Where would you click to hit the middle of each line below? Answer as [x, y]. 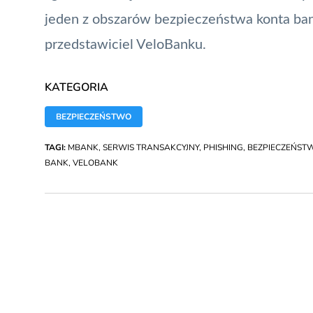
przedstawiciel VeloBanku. [125, 44]
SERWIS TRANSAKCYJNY [151, 147]
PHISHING [223, 147]
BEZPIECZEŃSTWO [94, 116]
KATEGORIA [77, 87]
